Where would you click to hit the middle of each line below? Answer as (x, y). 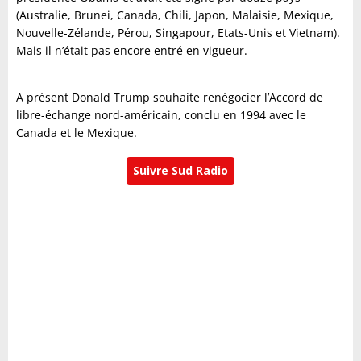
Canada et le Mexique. (78, 133)
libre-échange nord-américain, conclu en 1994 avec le (161, 115)
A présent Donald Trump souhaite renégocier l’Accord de (170, 98)
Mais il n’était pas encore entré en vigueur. (132, 51)
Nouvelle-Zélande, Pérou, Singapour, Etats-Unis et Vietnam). (178, 33)
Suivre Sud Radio (180, 171)
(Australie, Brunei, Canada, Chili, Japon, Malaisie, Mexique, (175, 15)
